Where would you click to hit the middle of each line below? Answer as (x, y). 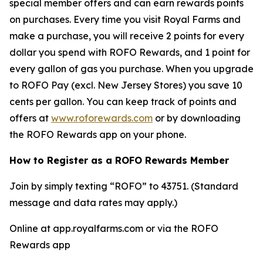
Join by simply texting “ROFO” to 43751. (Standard (124, 186)
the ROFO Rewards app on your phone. (98, 134)
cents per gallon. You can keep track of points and (123, 102)
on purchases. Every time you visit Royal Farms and (125, 19)
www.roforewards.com (102, 118)
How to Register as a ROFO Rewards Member (119, 160)
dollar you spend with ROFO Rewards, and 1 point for (130, 52)
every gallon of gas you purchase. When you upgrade (131, 69)
